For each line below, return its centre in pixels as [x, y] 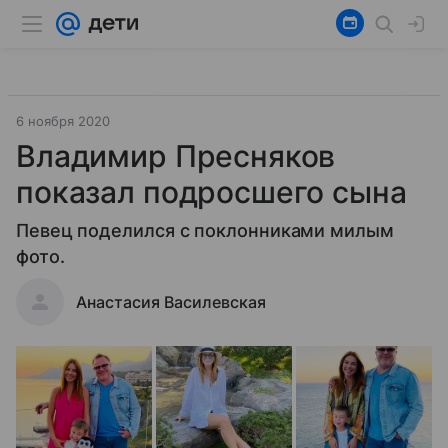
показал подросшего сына [211, 192]
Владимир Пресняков [176, 156]
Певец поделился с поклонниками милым [205, 230]
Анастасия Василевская [171, 302]
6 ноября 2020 [63, 121]
